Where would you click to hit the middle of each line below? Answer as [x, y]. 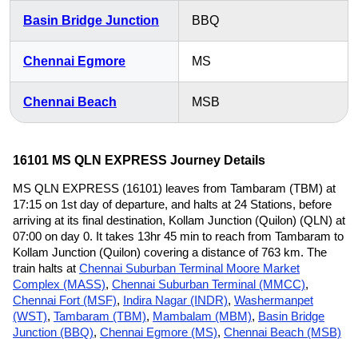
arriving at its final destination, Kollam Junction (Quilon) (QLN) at [179, 220]
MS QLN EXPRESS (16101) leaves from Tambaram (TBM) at [174, 188]
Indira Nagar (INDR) [175, 300]
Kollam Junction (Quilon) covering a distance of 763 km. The [170, 252]
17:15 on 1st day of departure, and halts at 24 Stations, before [172, 204]
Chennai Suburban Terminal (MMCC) [209, 284]
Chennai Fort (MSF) [65, 300]
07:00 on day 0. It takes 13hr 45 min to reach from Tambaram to [178, 236]
